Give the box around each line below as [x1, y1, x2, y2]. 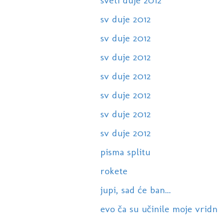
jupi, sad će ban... [100, 184, 171, 196]
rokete [100, 165, 127, 177]
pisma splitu [100, 146, 150, 158]
